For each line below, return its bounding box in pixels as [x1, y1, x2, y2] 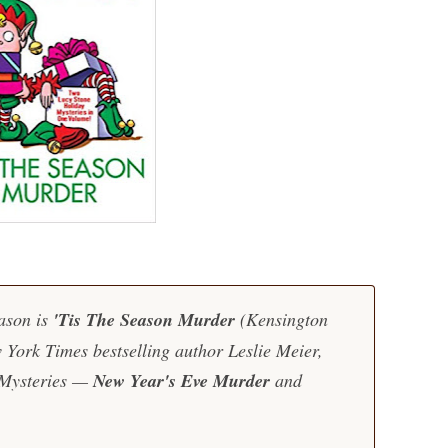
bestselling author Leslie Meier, [87, 338, 323, 362]
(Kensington [234, 307, 328, 331]
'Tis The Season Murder [47, 307, 235, 332]
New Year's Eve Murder [92, 368, 270, 393]
